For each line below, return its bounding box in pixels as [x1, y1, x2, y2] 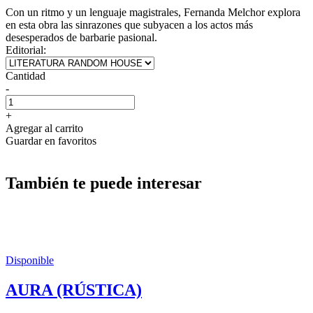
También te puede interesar [6, 173, 202, 192]
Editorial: [6, 43, 46, 56]
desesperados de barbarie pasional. [6, 31, 157, 43]
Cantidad [6, 69, 45, 82]
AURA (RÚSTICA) [6, 280, 142, 299]
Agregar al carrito [6, 122, 83, 134]
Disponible [6, 254, 54, 266]
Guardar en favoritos [6, 134, 96, 147]
